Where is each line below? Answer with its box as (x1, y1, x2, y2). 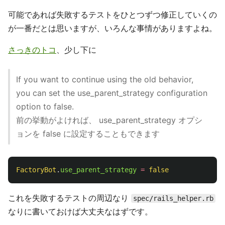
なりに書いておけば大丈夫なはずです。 (8, 206, 153, 216)
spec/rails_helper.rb (133, 194, 213, 202)
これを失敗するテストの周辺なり (8, 193, 131, 203)
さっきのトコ (8, 45, 56, 55)
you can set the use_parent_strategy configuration (16, 88, 207, 98)
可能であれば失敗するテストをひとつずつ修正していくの (8, 10, 217, 20)
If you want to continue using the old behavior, (16, 74, 193, 84)
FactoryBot (16, 166, 56, 174)
